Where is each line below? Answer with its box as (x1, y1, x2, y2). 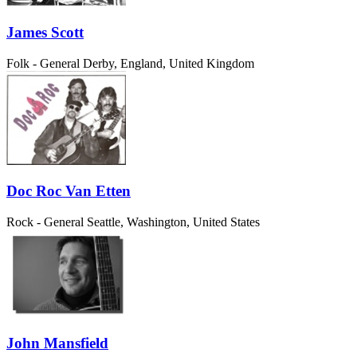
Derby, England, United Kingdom (83, 56, 254, 70)
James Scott (6, 23, 84, 41)
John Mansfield (6, 334, 108, 351)
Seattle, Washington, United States (87, 215, 260, 229)
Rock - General (6, 215, 84, 229)
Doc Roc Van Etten (6, 182, 131, 200)
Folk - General (6, 56, 80, 70)
